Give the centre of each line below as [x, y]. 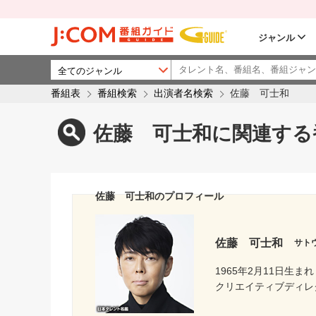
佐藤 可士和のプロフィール [159, 196]
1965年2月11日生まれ [265, 271]
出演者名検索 [183, 93]
